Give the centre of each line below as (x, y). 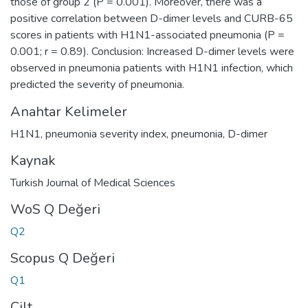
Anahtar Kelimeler (69, 111)
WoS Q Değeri (55, 209)
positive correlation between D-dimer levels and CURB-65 (152, 18)
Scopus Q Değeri (63, 258)
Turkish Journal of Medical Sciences (93, 183)
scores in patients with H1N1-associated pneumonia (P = (147, 35)
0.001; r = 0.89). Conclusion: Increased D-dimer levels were (152, 51)
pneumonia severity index (106, 134)
